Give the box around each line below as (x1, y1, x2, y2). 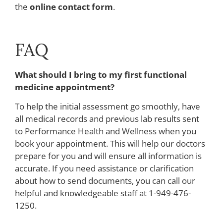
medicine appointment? (15, 81, 114, 93)
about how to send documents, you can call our (15, 175, 195, 187)
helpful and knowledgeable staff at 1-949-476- (15, 187, 191, 199)
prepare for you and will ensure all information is (15, 150, 202, 162)
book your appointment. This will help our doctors (15, 138, 205, 150)
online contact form (30, 1, 113, 13)
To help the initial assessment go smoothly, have (15, 101, 200, 112)
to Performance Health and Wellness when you (15, 125, 196, 137)
